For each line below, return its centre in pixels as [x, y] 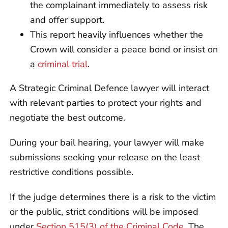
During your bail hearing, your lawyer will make [107, 142]
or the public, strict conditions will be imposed [104, 211]
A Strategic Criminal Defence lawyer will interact [109, 88]
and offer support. [67, 20]
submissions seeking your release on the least [105, 157]
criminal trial [63, 64]
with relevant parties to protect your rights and [106, 103]
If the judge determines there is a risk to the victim [113, 197]
